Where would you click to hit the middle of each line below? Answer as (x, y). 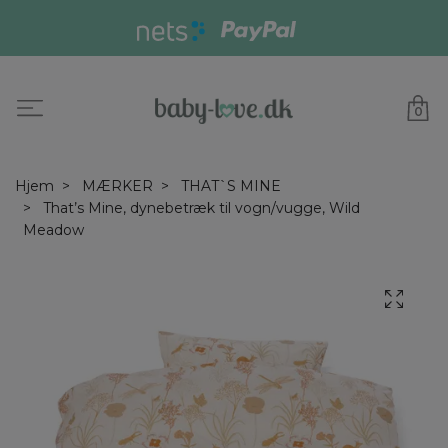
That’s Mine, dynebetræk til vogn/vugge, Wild (199, 208)
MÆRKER (117, 186)
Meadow (53, 230)
